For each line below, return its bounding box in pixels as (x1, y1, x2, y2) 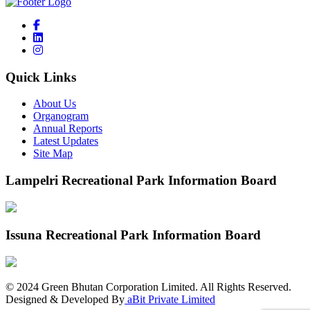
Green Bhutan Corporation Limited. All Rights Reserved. (39, 281, 291, 293)
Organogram (33, 110, 89, 122)
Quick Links (6, 69, 76, 84)
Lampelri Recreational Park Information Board (6, 173, 277, 188)
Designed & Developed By (6, 293, 125, 306)
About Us (33, 98, 76, 110)
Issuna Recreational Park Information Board (6, 228, 261, 243)
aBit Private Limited (125, 293, 215, 306)
